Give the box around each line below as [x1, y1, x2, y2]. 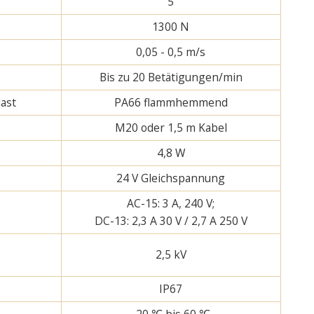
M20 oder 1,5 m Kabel [114, 119, 227, 135]
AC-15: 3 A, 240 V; [127, 195, 215, 211]
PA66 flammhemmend [114, 94, 228, 110]
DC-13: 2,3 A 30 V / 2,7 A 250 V [94, 212, 247, 228]
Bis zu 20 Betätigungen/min [99, 69, 243, 85]
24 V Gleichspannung [116, 170, 226, 186]
